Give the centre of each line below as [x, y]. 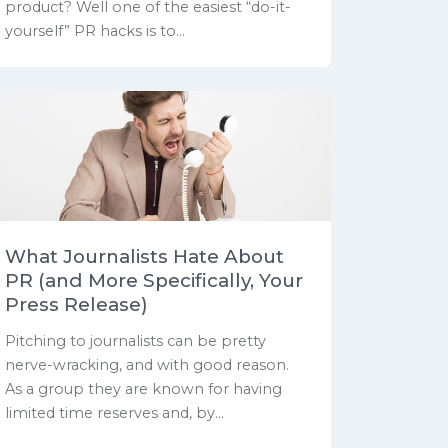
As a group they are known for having [143, 388]
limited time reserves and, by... [114, 412]
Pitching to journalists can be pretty [135, 340]
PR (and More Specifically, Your [154, 281]
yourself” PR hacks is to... [95, 31]
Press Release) [76, 305]
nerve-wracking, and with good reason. [147, 364]
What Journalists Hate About [144, 257]
